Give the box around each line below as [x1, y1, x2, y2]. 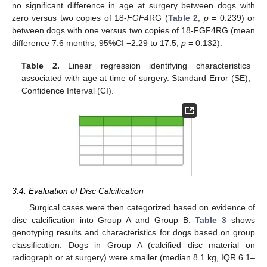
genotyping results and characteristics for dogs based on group [12, 228, 255, 238]
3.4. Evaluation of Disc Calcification [12, 186, 144, 196]
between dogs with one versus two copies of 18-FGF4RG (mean [12, 26, 255, 36]
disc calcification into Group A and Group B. [12, 215, 195, 225]
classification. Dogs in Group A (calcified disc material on [12, 240, 255, 250]
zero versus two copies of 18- [12, 13, 128, 23]
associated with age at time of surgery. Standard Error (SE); [21, 73, 250, 83]
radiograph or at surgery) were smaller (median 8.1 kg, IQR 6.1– [12, 253, 255, 263]
